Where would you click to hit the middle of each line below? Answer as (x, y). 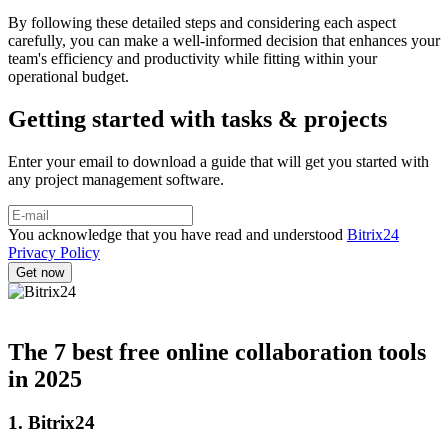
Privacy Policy (54, 252)
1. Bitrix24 (51, 423)
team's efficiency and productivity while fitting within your (192, 58)
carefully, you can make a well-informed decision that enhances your (224, 40)
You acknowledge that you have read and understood (177, 234)
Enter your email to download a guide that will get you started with (218, 161)
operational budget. (68, 76)
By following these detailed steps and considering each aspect (202, 22)
